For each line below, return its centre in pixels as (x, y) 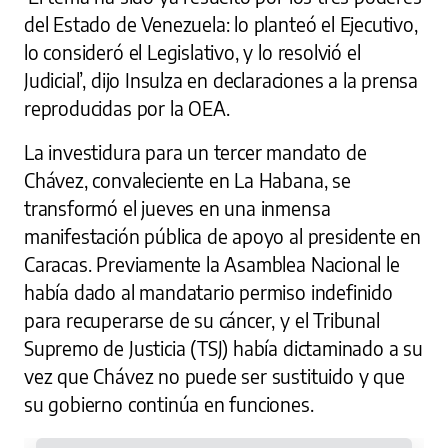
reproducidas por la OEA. (127, 108)
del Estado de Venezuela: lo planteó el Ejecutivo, (221, 24)
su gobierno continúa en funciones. (169, 404)
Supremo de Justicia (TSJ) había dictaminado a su (223, 348)
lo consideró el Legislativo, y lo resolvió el (192, 52)
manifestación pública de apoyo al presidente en (223, 236)
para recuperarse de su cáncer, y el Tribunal (202, 320)
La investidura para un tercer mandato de (195, 152)
